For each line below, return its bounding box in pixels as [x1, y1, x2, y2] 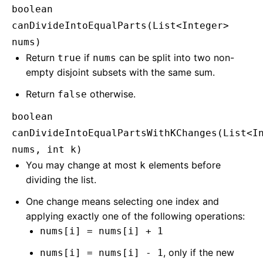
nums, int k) [12, 144, 82, 155]
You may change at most [26, 159, 140, 171]
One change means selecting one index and [26, 195, 219, 207]
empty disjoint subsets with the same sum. [26, 66, 215, 78]
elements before [146, 159, 221, 171]
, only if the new [163, 247, 234, 258]
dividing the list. [26, 174, 96, 186]
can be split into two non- [116, 52, 234, 63]
